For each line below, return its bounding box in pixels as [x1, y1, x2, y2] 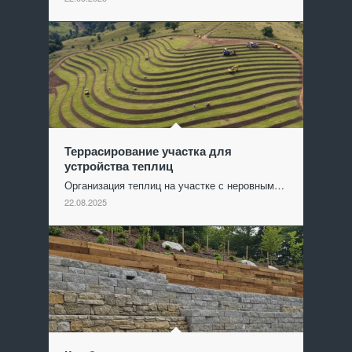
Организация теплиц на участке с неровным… [64, 178, 285, 193]
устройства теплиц [64, 159, 174, 174]
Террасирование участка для [64, 144, 233, 159]
